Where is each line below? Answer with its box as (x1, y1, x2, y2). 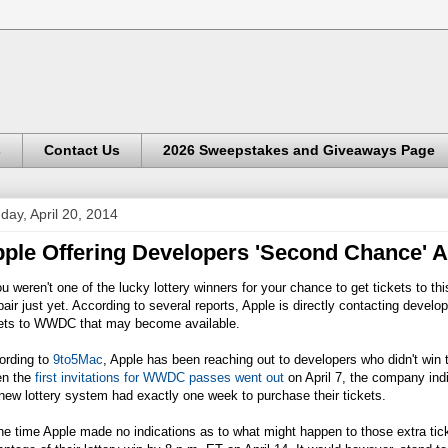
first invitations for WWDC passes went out (35, 369, 284, 385)
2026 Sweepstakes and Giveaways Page (163, 142, 435, 159)
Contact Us (44, 142, 120, 159)
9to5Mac (53, 351, 103, 367)
